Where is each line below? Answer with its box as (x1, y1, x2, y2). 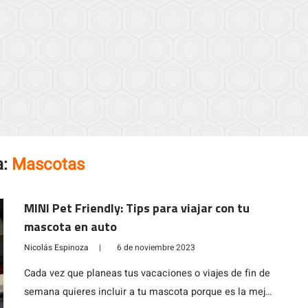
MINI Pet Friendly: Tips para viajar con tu (23, 199, 250, 217)
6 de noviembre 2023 (116, 241, 195, 254)
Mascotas (12, 153, 85, 177)
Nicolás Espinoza (23, 241, 89, 254)
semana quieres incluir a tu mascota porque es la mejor (23, 285, 274, 299)
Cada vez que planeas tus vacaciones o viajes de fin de (23, 266, 270, 280)
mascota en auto (23, 217, 117, 236)
